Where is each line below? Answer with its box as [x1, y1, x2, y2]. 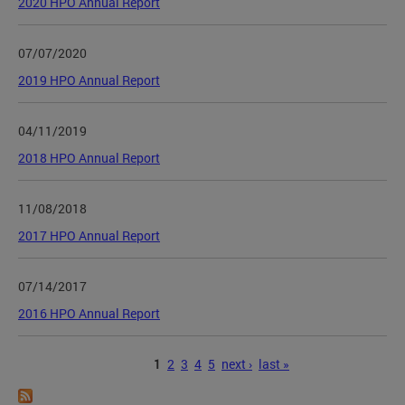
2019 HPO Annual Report [18, 71, 160, 89]
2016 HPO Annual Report [18, 304, 160, 322]
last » [259, 354, 289, 372]
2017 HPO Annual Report [18, 226, 160, 244]
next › [221, 354, 252, 372]
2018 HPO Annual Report [18, 148, 160, 166]
